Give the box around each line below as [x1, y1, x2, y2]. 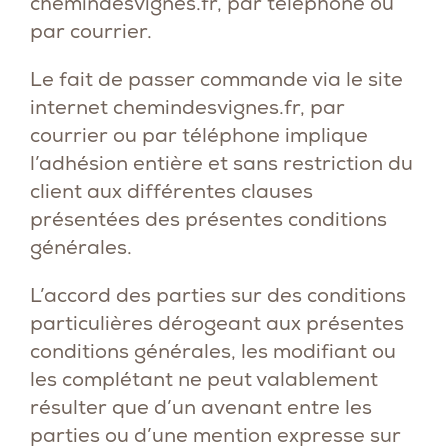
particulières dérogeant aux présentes [30, 310, 404, 336]
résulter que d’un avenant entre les [30, 394, 372, 420]
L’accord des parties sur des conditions [30, 282, 406, 308]
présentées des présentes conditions [30, 206, 387, 232]
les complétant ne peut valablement [30, 366, 378, 392]
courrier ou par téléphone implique [30, 122, 368, 148]
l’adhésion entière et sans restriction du [30, 150, 413, 176]
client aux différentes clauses [30, 178, 313, 204]
